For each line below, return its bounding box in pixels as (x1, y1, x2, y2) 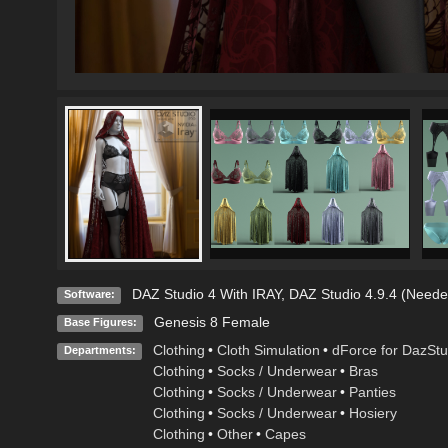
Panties (348, 384, 396, 401)
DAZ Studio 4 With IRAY (131, 286, 281, 303)
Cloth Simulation (216, 342, 320, 359)
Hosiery (348, 405, 397, 422)
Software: (63, 288, 115, 301)
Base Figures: (63, 316, 137, 329)
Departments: (63, 344, 136, 357)
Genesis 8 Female (153, 314, 270, 331)
